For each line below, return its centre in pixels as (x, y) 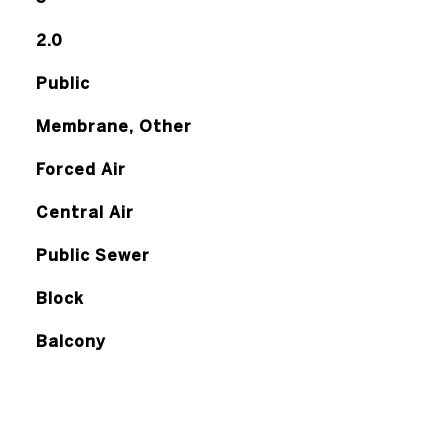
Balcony (70, 341)
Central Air (84, 212)
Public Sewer (92, 255)
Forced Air (80, 169)
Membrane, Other (113, 126)
